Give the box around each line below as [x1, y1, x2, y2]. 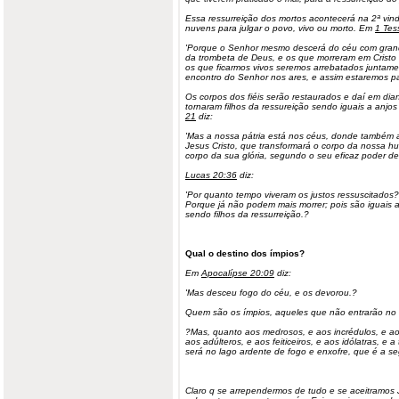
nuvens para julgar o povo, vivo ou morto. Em [185, 23, 375, 33]
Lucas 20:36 [185, 170, 237, 180]
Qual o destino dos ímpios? [185, 248, 305, 258]
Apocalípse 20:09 [201, 268, 274, 278]
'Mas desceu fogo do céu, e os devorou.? [185, 288, 357, 297]
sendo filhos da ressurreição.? [185, 209, 309, 219]
